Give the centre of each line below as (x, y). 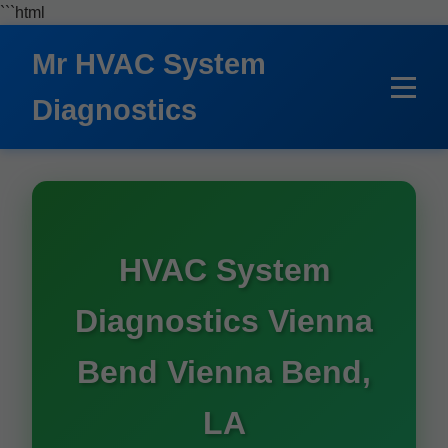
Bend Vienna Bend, (224, 372)
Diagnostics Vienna (224, 321)
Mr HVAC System (149, 64)
